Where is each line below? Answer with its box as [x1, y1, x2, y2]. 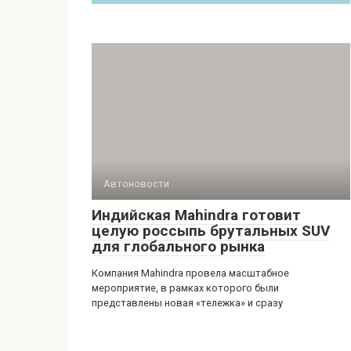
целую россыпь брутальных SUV [92, 222, 330, 240]
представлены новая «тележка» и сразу [92, 297, 283, 309]
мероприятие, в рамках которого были [92, 282, 279, 294]
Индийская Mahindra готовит [92, 206, 301, 224]
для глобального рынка [92, 237, 265, 255]
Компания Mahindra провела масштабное [92, 267, 289, 279]
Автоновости [103, 178, 169, 190]
